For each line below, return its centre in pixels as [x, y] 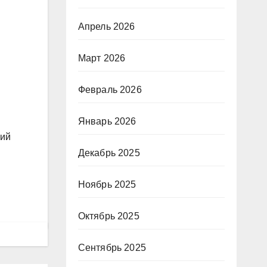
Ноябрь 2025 [107, 184]
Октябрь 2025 [108, 216]
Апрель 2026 [106, 27]
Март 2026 [102, 58]
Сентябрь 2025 [112, 248]
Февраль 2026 [110, 90]
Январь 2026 [107, 121]
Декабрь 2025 [109, 153]
